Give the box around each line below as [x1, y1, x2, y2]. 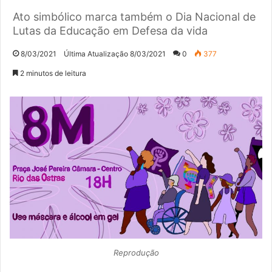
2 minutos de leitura [18, 68, 86, 78]
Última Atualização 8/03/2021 [64, 49, 166, 58]
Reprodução [113, 247, 159, 257]
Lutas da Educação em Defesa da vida [13, 24, 208, 37]
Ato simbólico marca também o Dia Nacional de [13, 10, 256, 23]
